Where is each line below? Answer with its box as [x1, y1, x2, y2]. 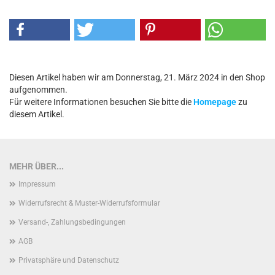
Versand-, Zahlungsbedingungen [18, 218, 126, 227]
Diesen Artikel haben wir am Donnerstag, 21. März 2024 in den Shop [9, 72, 265, 82]
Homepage [193, 97, 236, 107]
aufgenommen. [9, 85, 68, 95]
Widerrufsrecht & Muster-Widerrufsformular [18, 199, 160, 207]
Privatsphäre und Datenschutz [18, 256, 119, 265]
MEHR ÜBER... [9, 161, 64, 171]
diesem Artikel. [9, 109, 64, 119]
